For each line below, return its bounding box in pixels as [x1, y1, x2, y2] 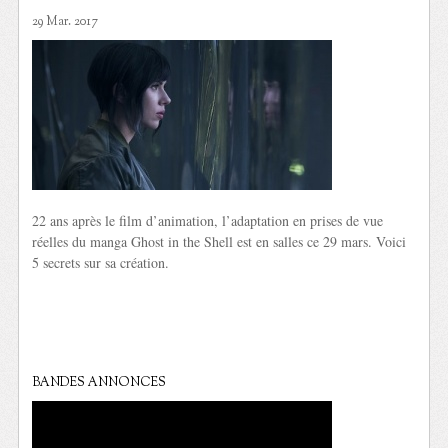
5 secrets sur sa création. [32, 252, 170, 272]
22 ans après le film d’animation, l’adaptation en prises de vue [32, 210, 384, 230]
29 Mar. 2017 [32, 12, 99, 31]
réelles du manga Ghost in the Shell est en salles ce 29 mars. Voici [32, 231, 407, 251]
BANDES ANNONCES [32, 374, 167, 393]
